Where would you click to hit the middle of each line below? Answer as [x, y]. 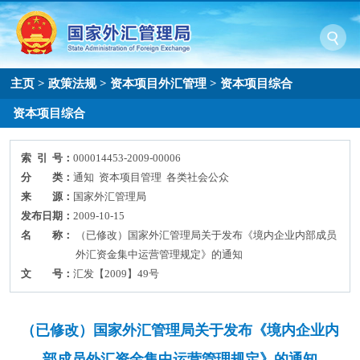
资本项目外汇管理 [159, 83]
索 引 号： [47, 158]
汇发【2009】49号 [117, 274]
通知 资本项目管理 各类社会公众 [151, 178]
